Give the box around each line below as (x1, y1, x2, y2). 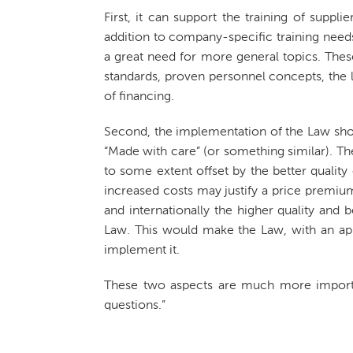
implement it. (104, 243, 180, 257)
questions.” (104, 299, 165, 312)
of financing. (104, 90, 174, 103)
